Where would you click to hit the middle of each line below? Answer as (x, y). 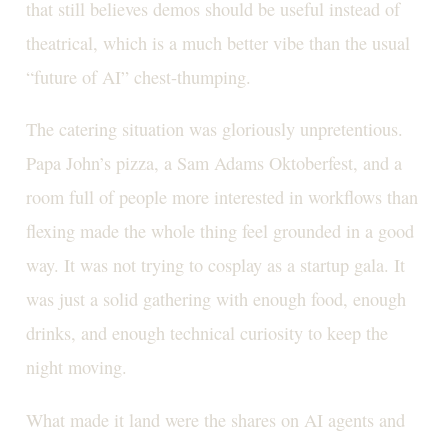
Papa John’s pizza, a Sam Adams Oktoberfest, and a (213, 163)
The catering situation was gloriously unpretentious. (214, 129)
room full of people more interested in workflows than (221, 197)
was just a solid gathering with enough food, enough (215, 299)
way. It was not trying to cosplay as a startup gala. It (215, 265)
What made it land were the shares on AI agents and (215, 419)
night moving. (76, 367)
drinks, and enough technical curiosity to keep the (206, 333)
